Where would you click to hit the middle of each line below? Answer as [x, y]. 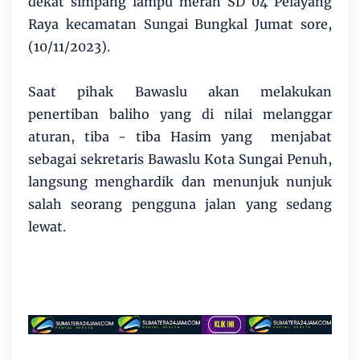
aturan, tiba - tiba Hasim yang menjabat [180, 136]
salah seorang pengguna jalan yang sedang [180, 204]
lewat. [47, 226]
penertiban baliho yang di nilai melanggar [180, 114]
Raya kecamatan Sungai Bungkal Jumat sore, [180, 24]
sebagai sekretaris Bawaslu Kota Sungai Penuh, [180, 159]
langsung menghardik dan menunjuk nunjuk [180, 181]
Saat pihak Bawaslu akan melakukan [180, 91]
